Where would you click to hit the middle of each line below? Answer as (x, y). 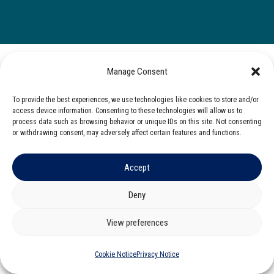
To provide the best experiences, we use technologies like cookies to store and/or (135, 100)
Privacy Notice (158, 254)
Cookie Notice (116, 254)
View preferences (137, 222)
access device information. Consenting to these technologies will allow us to (127, 111)
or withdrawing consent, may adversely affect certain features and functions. (127, 133)
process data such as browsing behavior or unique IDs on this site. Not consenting (137, 122)
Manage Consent (137, 72)
